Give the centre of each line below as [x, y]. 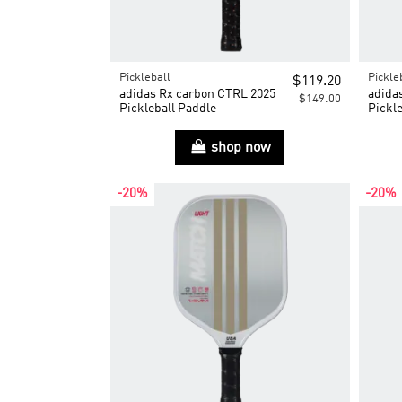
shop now [240, 148]
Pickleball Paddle [167, 109]
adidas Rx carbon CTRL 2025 [197, 95]
